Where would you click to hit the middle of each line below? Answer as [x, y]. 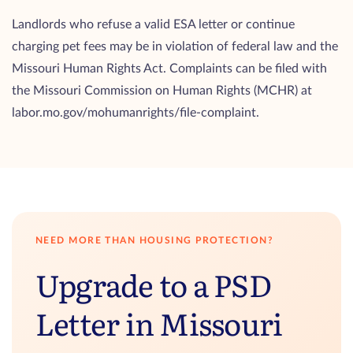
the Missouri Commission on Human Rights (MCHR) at [162, 91]
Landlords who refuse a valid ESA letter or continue [153, 24]
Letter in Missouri [159, 323]
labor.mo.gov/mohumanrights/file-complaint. [136, 113]
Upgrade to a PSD [153, 284]
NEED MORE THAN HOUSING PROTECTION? [154, 240]
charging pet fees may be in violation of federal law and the [175, 46]
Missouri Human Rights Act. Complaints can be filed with [169, 69]
